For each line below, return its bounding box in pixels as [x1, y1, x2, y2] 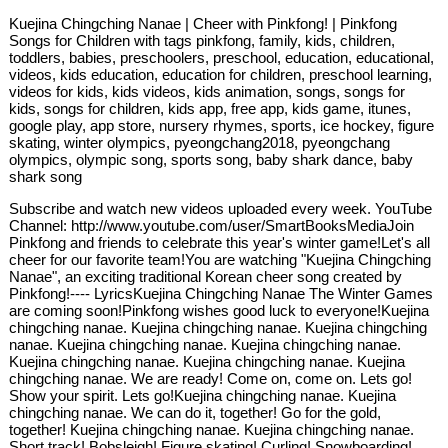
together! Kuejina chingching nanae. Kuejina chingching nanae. [9, 421, 415, 439]
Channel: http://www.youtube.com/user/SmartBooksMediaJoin [9, 217, 415, 235]
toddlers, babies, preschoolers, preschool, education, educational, [9, 49, 435, 67]
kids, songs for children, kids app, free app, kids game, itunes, [9, 100, 412, 118]
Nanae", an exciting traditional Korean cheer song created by [9, 268, 403, 286]
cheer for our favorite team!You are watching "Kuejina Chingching [9, 251, 432, 269]
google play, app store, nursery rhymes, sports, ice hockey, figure [9, 117, 435, 135]
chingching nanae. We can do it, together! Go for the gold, [9, 404, 382, 422]
